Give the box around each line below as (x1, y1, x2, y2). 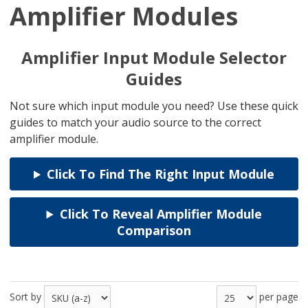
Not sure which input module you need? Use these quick (10, 98, 298, 114)
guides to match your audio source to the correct (10, 115, 261, 131)
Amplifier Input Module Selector (21, 46, 287, 69)
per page (259, 290, 298, 304)
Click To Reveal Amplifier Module (59, 206, 262, 223)
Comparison (117, 222, 191, 239)
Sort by (10, 290, 41, 304)
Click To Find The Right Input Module (47, 166, 275, 183)
